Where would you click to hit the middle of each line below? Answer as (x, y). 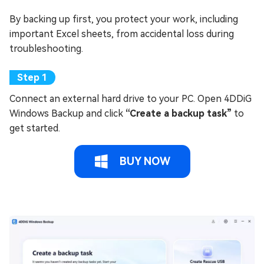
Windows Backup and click (67, 113)
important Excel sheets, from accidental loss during (122, 34)
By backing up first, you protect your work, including (124, 19)
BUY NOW (143, 161)
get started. (35, 128)
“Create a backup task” (179, 113)
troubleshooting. (46, 48)
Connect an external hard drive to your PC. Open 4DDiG (131, 98)
